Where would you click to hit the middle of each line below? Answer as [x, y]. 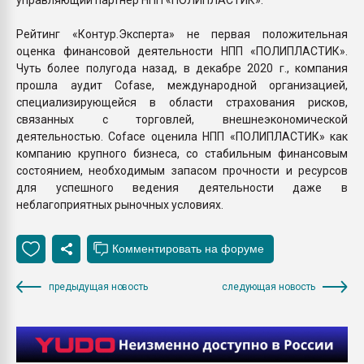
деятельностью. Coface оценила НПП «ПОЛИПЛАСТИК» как [182, 136]
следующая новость [269, 286]
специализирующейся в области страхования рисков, [182, 102]
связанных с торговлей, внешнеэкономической [182, 119]
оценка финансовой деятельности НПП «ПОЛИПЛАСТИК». [182, 51]
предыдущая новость [98, 286]
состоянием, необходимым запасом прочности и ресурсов [182, 170]
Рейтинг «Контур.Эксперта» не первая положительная [182, 34]
